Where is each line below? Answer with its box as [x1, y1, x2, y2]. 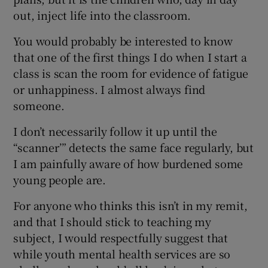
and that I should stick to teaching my [13, 213, 211, 229]
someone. [13, 97, 65, 113]
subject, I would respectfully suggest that [13, 229, 229, 245]
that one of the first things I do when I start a [13, 48, 247, 65]
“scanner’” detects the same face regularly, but [13, 139, 254, 155]
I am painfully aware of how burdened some [13, 155, 243, 171]
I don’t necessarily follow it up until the [13, 123, 218, 139]
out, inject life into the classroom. [13, 7, 191, 23]
